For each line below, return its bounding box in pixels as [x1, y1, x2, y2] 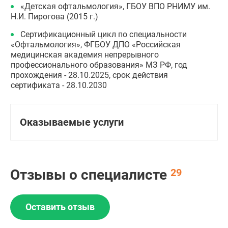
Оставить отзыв [25, 202, 95, 212]
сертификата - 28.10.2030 [11, 80, 107, 90]
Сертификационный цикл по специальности [20, 30, 187, 39]
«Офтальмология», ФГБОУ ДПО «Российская [11, 40, 181, 49]
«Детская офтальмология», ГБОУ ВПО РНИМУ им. [20, 2, 210, 11]
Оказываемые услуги [20, 116, 124, 128]
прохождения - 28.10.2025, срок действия [11, 70, 168, 80]
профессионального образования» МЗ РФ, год [11, 60, 187, 70]
